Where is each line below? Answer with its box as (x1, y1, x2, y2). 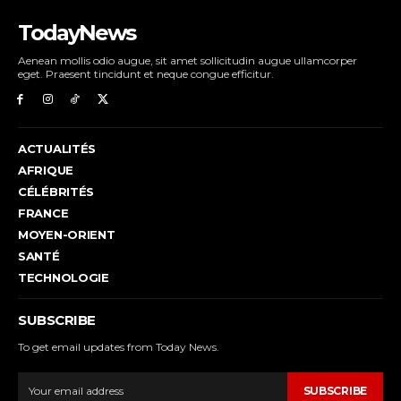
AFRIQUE (18, 162, 73, 177)
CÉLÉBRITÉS (18, 183, 94, 199)
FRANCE (18, 205, 69, 220)
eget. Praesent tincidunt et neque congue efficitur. (18, 67, 274, 81)
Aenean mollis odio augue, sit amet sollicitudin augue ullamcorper (18, 54, 357, 67)
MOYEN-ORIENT (18, 226, 115, 242)
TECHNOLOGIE (18, 269, 109, 285)
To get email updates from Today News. (18, 339, 219, 354)
